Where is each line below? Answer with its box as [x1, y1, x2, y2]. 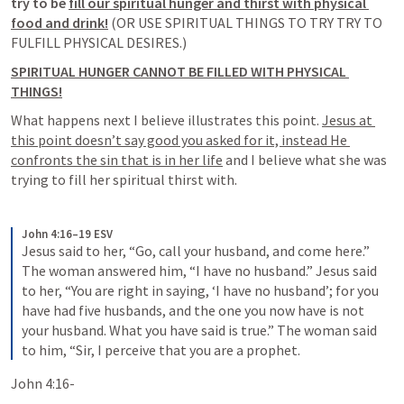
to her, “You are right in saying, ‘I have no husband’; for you [22, 281, 379, 299]
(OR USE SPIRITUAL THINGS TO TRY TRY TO [108, 14, 382, 32]
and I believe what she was [223, 151, 387, 169]
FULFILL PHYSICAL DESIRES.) [11, 33, 189, 51]
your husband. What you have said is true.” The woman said [22, 321, 377, 339]
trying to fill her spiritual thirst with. [11, 170, 240, 188]
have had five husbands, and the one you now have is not [22, 301, 364, 319]
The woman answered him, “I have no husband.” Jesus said [22, 262, 377, 280]
